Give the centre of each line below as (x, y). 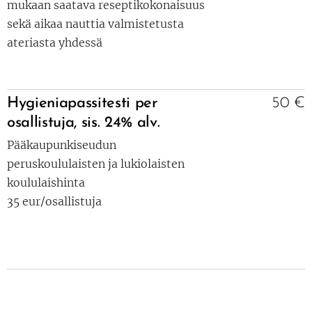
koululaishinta (46, 182)
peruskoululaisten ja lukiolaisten (96, 164)
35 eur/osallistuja (54, 201)
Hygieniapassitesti (69, 103)
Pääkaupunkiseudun (62, 145)
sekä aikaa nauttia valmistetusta (95, 24)
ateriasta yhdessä (55, 42)
